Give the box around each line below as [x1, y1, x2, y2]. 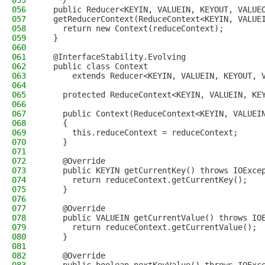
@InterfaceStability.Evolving [44, 52, 186, 62]
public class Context [44, 62, 153, 71]
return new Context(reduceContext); [44, 24, 224, 33]
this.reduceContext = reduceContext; [44, 128, 243, 137]
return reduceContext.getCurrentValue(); [44, 222, 257, 232]
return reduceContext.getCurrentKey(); [44, 175, 247, 185]
